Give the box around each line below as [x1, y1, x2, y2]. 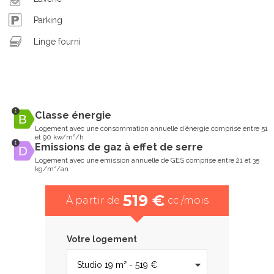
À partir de [65, 194, 120, 207]
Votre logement [67, 234, 137, 245]
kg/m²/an [34, 165, 68, 174]
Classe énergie [34, 109, 111, 122]
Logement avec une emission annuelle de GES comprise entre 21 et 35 [34, 156, 259, 165]
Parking [34, 15, 62, 25]
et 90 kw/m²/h [34, 133, 84, 142]
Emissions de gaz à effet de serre [34, 141, 203, 154]
